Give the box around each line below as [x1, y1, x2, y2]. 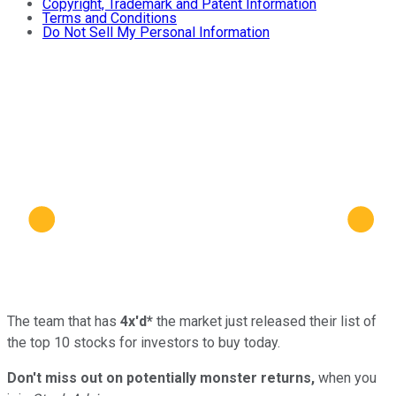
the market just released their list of [153, 312, 377, 330]
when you [315, 369, 377, 386]
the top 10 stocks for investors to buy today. [7, 333, 280, 351]
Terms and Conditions [42, 10, 177, 27]
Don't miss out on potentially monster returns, [7, 369, 315, 386]
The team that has [7, 312, 120, 330]
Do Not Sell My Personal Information [42, 24, 270, 42]
